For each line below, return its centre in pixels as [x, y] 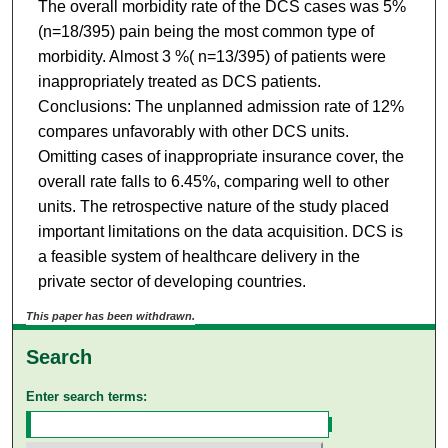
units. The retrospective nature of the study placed [213, 207]
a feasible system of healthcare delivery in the [198, 257]
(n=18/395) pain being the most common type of [205, 32]
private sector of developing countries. [171, 282]
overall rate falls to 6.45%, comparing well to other [213, 182]
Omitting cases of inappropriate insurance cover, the [220, 157]
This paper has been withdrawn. [111, 315]
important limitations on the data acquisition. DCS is [220, 232]
